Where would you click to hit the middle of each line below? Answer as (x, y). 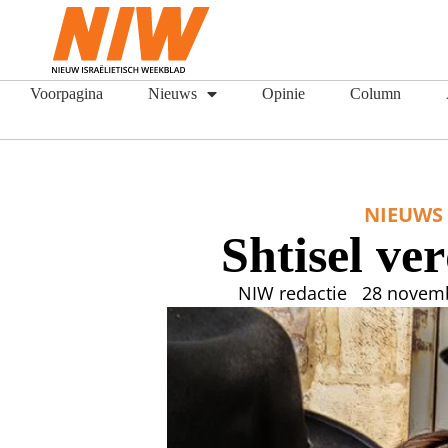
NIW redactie (293, 293)
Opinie (283, 93)
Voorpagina (66, 93)
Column (375, 93)
